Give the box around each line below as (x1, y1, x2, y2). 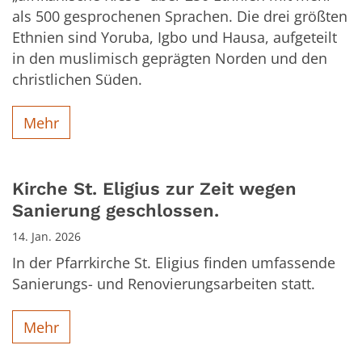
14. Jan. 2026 (12, 229, 81, 245)
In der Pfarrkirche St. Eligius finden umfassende (12, 253, 335, 273)
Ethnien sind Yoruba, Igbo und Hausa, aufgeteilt (12, 27, 337, 48)
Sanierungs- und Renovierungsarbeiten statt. (12, 274, 315, 294)
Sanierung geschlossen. (12, 200, 219, 221)
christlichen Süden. (12, 69, 142, 90)
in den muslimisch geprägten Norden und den (12, 48, 327, 69)
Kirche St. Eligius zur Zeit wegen (12, 179, 297, 200)
